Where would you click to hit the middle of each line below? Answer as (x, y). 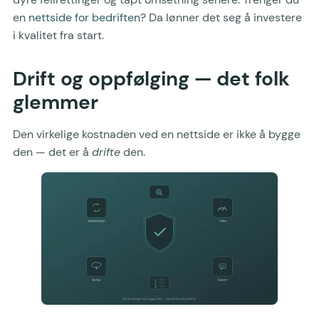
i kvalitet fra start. (58, 35)
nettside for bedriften (84, 17)
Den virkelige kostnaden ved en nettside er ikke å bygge (157, 134)
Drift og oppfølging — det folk (151, 78)
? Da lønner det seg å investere (221, 17)
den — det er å (52, 152)
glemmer (56, 102)
